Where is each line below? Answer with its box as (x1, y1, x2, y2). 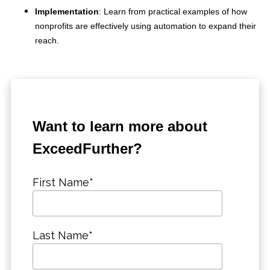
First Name (33, 175, 89, 189)
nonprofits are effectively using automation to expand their (35, 20, 256, 31)
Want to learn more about (33, 118, 207, 134)
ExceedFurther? (33, 140, 142, 157)
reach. (35, 35, 59, 45)
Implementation (35, 6, 99, 16)
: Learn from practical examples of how (99, 6, 247, 16)
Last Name (33, 228, 89, 242)
